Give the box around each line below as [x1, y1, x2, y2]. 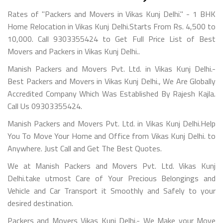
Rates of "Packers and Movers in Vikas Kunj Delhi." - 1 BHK [7, 7, 216, 20]
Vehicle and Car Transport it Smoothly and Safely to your [7, 184, 216, 197]
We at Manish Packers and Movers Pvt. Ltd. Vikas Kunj [7, 159, 216, 172]
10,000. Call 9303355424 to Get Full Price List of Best [7, 32, 216, 45]
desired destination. [7, 197, 73, 209]
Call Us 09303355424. [7, 100, 82, 112]
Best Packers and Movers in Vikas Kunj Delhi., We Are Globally [7, 75, 216, 87]
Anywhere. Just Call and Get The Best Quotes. [7, 142, 162, 154]
